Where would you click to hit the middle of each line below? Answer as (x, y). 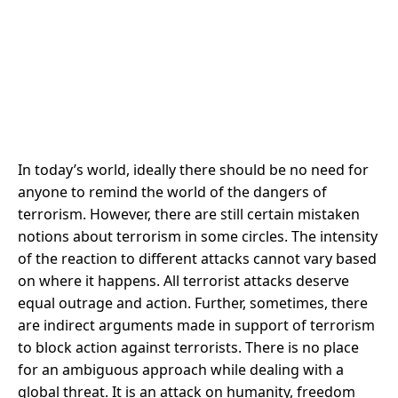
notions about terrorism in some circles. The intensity (198, 236)
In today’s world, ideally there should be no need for (193, 169)
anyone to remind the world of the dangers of (172, 191)
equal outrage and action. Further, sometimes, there (193, 302)
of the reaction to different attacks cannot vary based (197, 258)
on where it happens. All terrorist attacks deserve (183, 280)
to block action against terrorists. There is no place (188, 347)
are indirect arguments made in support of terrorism (196, 325)
